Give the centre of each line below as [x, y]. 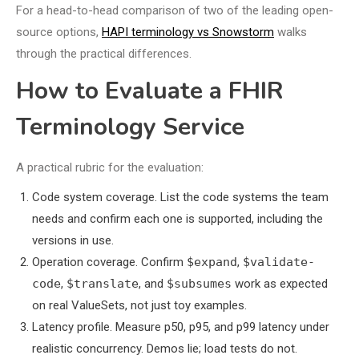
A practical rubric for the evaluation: [110, 167]
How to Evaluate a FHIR [150, 91]
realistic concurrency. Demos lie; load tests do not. [165, 348]
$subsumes [199, 283]
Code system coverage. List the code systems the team [180, 197]
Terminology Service [130, 127]
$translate [103, 283]
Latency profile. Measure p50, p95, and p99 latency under [181, 327]
